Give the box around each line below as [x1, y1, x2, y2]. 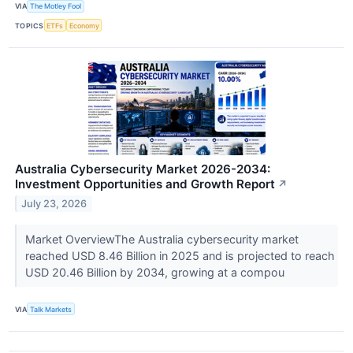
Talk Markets [30, 304, 72, 314]
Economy [69, 20, 99, 30]
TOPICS [15, 20, 44, 30]
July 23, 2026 [21, 197, 87, 210]
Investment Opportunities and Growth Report [15, 176, 275, 192]
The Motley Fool [30, 2, 82, 11]
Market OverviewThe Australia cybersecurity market [24, 232, 299, 247]
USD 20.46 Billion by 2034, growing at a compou [24, 266, 288, 280]
